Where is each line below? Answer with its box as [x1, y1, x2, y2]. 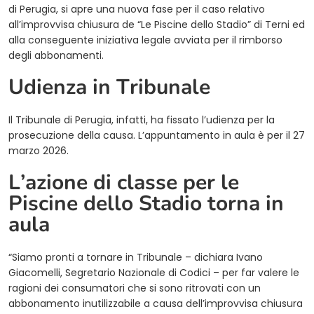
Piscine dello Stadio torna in [8, 189, 284, 219]
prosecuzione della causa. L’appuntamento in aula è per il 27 [8, 128, 305, 143]
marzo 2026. [8, 144, 69, 158]
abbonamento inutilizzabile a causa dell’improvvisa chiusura [8, 296, 303, 311]
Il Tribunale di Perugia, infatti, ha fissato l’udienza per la [8, 113, 275, 128]
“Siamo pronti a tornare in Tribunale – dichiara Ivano [8, 250, 263, 265]
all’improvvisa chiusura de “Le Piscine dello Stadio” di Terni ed [8, 18, 305, 32]
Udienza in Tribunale [8, 73, 210, 102]
